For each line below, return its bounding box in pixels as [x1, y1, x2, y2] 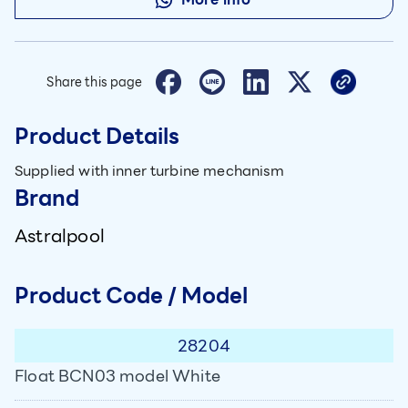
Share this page [46, 72, 143, 92]
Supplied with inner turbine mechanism [15, 159, 285, 182]
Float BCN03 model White [15, 362, 220, 389]
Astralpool [15, 221, 105, 250]
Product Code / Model [15, 279, 248, 313]
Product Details [15, 119, 179, 154]
